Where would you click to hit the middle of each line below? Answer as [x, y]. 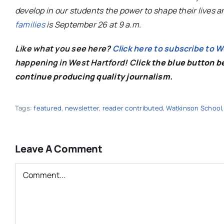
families [30, 24]
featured [48, 108]
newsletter [82, 108]
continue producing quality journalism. [94, 76]
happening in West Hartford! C [75, 62]
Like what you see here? [63, 48]
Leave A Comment [58, 148]
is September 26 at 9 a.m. [93, 24]
